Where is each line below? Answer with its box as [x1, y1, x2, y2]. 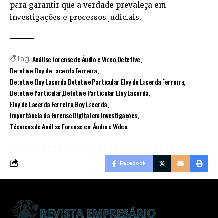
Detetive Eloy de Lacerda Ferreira [10, 65, 97, 75]
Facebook [120, 160, 145, 166]
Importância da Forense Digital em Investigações [10, 109, 137, 120]
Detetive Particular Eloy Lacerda [63, 87, 149, 98]
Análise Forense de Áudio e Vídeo [32, 54, 116, 64]
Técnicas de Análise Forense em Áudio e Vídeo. [10, 121, 128, 131]
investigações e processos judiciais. [10, 12, 141, 22]
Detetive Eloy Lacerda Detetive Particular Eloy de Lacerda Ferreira [10, 76, 184, 87]
